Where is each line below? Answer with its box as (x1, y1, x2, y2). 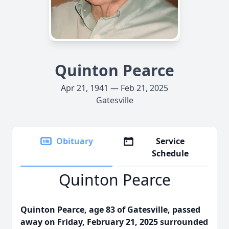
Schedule (152, 148, 189, 159)
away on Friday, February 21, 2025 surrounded (20, 216, 208, 227)
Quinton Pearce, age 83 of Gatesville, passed (20, 204, 200, 215)
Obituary (56, 135, 93, 147)
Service (156, 135, 185, 147)
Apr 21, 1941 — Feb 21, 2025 (61, 82, 168, 94)
